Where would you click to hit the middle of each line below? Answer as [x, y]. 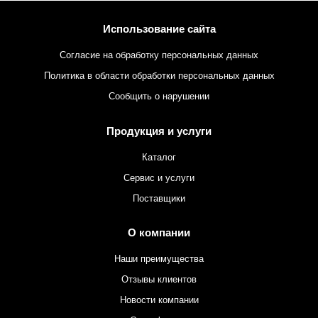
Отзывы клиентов [159, 279]
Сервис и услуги [159, 177]
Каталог [159, 157]
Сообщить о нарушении [159, 97]
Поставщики [159, 198]
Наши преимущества [159, 258]
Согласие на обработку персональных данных [159, 55]
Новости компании [159, 300]
